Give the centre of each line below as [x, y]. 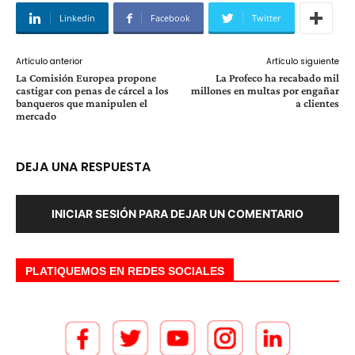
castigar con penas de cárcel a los [92, 90]
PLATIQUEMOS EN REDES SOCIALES [125, 271]
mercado [36, 116]
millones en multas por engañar [265, 90]
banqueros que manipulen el [82, 103]
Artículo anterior [49, 61]
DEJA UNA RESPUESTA [83, 167]
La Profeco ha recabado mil [277, 78]
